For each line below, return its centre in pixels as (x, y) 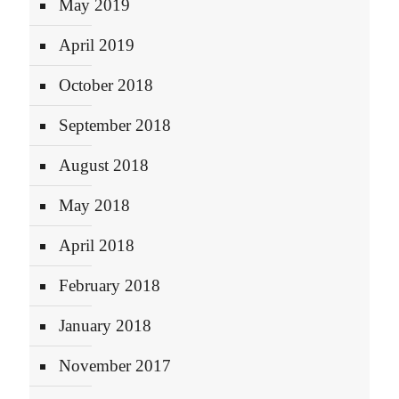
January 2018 (105, 326)
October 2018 (106, 85)
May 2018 (94, 205)
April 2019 (97, 45)
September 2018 (115, 125)
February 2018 (110, 285)
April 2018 (97, 245)
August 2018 (104, 165)
